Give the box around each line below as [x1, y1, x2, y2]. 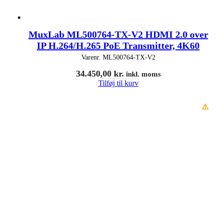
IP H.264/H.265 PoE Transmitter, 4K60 [37, 40, 200, 51]
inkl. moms [124, 70, 161, 78]
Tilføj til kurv [98, 78, 139, 87]
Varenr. [81, 53, 103, 61]
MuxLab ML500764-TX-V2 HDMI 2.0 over [28, 29, 208, 40]
